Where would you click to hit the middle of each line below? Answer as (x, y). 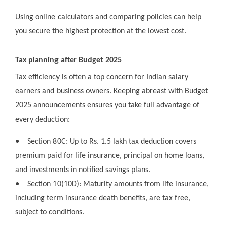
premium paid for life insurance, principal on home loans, (110, 156)
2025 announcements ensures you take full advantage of (107, 106)
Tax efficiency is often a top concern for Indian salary (102, 77)
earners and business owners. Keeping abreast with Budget (111, 92)
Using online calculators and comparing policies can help (108, 17)
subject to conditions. (50, 213)
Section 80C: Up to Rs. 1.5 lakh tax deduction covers (112, 142)
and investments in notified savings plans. (83, 170)
